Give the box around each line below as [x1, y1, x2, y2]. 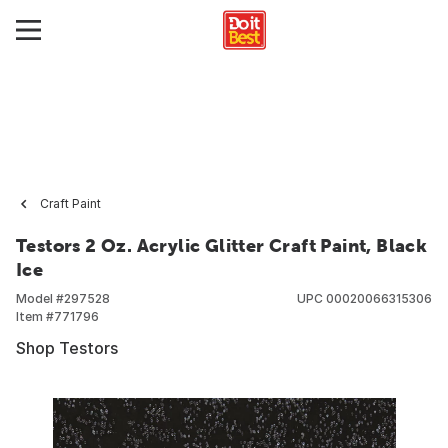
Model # [16, 291, 64, 306]
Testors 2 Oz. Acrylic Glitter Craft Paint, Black [16, 235, 428, 256]
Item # [16, 309, 54, 324]
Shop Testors [16, 338, 118, 358]
